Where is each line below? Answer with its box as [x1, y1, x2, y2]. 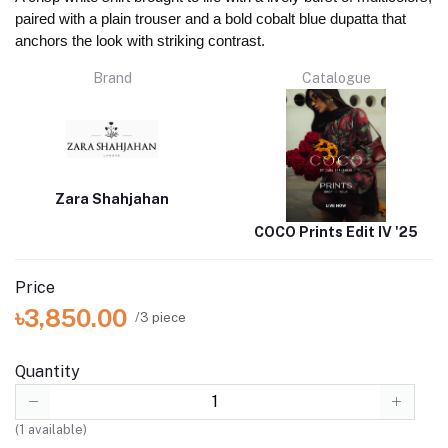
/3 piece [135, 310, 186, 326]
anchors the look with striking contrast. [15, 31, 266, 49]
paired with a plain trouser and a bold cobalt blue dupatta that [15, 9, 407, 27]
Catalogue [301, 69, 371, 86]
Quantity [15, 361, 80, 381]
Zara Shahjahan [55, 190, 169, 207]
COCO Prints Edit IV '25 [254, 223, 418, 240]
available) [25, 421, 87, 437]
